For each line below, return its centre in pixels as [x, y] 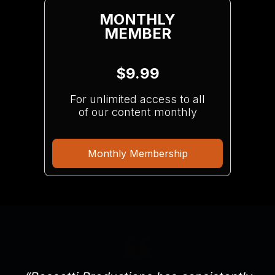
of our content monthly [137, 112]
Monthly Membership [137, 153]
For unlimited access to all [137, 99]
